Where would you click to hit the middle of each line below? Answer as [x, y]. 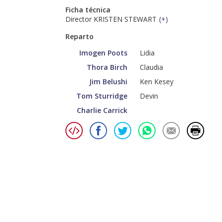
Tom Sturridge [102, 96]
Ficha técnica [88, 10]
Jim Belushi [108, 82]
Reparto [80, 37]
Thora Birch [107, 67]
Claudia [151, 67]
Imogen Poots [103, 53]
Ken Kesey [157, 82]
